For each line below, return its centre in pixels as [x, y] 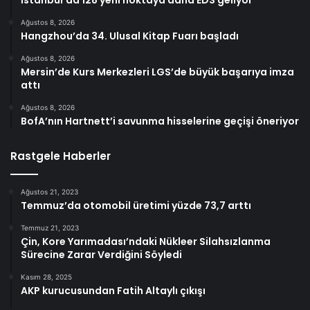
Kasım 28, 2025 [46, 277]
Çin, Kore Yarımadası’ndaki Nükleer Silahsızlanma [146, 242]
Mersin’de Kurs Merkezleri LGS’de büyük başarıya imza [157, 72]
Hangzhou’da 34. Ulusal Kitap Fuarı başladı [130, 36]
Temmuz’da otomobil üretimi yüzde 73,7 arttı [136, 206]
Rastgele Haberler [61, 156]
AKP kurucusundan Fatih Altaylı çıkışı [113, 291]
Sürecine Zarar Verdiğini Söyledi [101, 255]
